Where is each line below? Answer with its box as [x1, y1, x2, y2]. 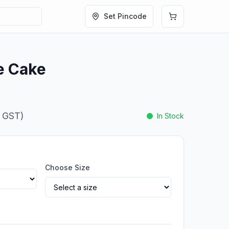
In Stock [157, 111, 184, 120]
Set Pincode [103, 12, 147, 20]
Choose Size [45, 163, 90, 172]
